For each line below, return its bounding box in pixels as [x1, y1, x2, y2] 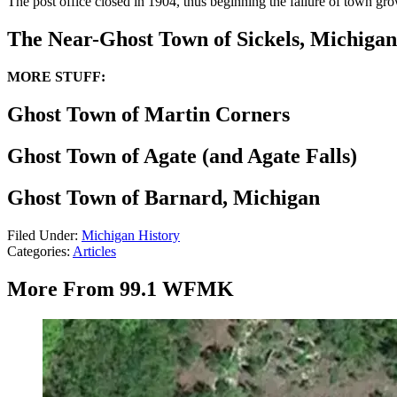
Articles [73, 243, 116, 259]
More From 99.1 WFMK [7, 276, 234, 300]
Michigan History [82, 227, 180, 243]
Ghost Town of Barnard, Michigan [7, 185, 320, 209]
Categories [7, 243, 66, 259]
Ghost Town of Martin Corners [7, 103, 290, 127]
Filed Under [7, 227, 74, 243]
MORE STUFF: [7, 69, 105, 85]
